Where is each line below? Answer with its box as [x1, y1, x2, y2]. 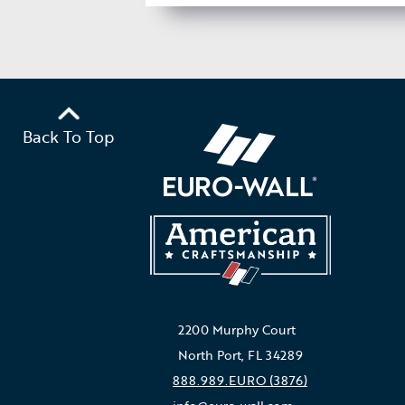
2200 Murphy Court [177, 319, 296, 339]
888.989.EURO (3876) [173, 370, 308, 390]
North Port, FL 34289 [177, 344, 303, 364]
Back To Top [23, 125, 114, 149]
